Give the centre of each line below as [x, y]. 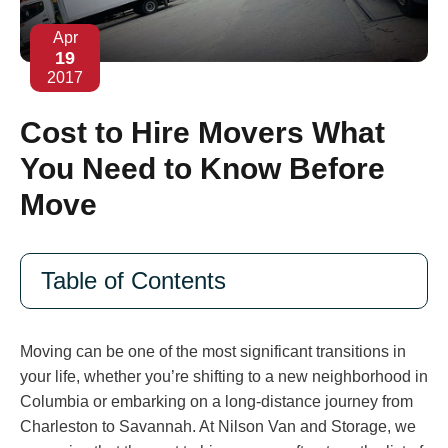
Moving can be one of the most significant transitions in [213, 352]
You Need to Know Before [202, 169]
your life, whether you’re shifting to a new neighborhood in [224, 377]
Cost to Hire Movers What [202, 133]
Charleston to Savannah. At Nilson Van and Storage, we [218, 427]
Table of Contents [133, 281]
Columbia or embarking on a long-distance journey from [216, 402]
